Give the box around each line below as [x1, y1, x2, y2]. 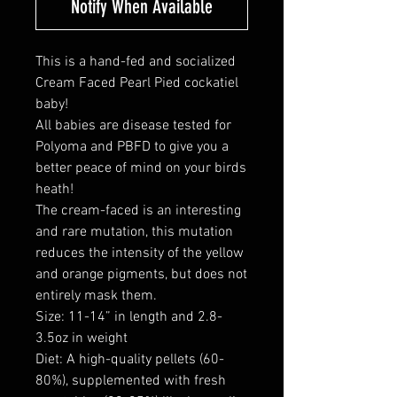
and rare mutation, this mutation [35, 223, 233, 242]
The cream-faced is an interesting [35, 202, 241, 221]
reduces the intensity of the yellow [35, 245, 244, 263]
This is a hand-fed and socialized [35, 53, 236, 72]
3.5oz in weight [35, 330, 128, 348]
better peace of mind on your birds [35, 160, 246, 178]
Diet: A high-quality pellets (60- [35, 351, 224, 370]
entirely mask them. [35, 287, 157, 306]
